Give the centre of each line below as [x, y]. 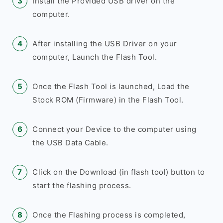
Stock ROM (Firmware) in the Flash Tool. [108, 100]
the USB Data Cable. [70, 143]
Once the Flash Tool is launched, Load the [111, 86]
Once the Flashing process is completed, [109, 215]
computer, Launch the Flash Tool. [95, 57]
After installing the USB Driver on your [105, 44]
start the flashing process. [82, 185]
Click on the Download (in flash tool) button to [119, 172]
